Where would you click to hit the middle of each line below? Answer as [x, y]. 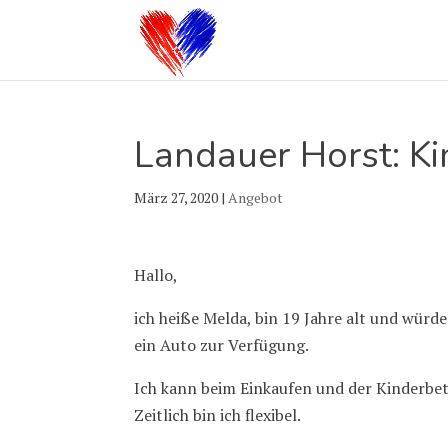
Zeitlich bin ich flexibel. [218, 415]
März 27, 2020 [176, 197]
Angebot [256, 197]
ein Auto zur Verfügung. [222, 345]
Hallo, [156, 275]
